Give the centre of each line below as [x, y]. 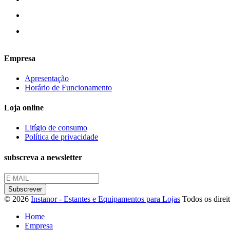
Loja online [24, 108]
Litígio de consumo [56, 128]
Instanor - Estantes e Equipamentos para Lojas [106, 199]
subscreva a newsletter [43, 157]
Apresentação [47, 78]
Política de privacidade [61, 137]
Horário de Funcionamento [68, 87]
